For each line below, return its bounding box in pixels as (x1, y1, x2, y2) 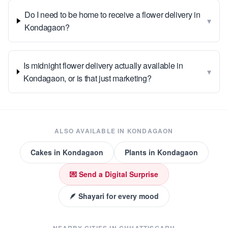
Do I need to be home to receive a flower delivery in (24, 9, 201, 20)
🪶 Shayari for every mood (69, 191, 159, 201)
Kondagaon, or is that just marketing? (23, 72, 152, 84)
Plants (124, 147, 147, 157)
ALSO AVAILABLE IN (54, 126, 127, 135)
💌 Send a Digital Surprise (70, 169, 158, 179)
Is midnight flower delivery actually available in (23, 60, 183, 71)
